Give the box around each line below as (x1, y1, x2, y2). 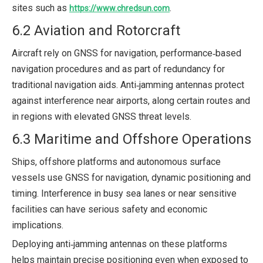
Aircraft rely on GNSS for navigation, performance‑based (12, 47, 241, 59)
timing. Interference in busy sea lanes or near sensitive (12, 187, 237, 199)
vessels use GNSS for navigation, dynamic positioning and (12, 171, 251, 183)
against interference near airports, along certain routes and (12, 95, 250, 106)
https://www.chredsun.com (69, 3, 170, 13)
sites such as (12, 2, 69, 14)
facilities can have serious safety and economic (12, 203, 207, 215)
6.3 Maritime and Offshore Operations (12, 130, 251, 147)
